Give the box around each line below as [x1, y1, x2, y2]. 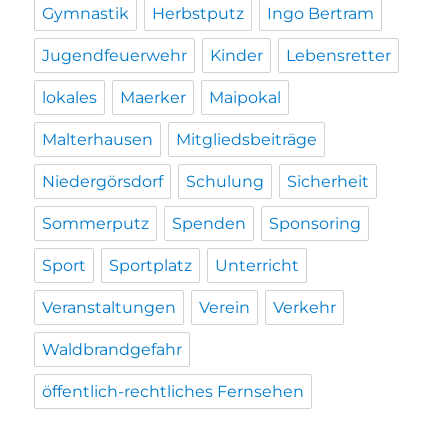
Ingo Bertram [267, 3, 375, 23]
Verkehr [273, 297, 337, 317]
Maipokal [209, 87, 282, 107]
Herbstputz [152, 3, 245, 23]
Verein [199, 297, 251, 317]
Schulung [186, 171, 265, 191]
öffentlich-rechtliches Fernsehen [42, 381, 305, 401]
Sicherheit [287, 171, 370, 191]
